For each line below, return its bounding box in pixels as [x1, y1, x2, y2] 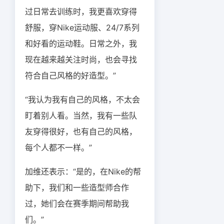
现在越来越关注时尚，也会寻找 [25, 54, 137, 64]
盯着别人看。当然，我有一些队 [25, 110, 137, 120]
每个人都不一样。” [25, 142, 92, 152]
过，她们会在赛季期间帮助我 [25, 198, 129, 208]
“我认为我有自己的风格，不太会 [25, 94, 140, 104]
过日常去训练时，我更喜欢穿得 [25, 6, 137, 16]
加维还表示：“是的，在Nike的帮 [25, 166, 141, 176]
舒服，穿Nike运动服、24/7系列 [25, 22, 139, 32]
